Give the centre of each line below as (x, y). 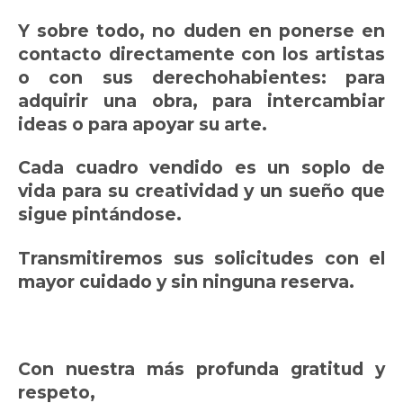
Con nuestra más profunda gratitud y (201, 368)
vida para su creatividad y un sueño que (201, 191)
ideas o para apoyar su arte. (145, 124)
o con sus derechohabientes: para (201, 77)
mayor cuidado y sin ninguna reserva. (186, 281)
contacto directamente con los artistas (201, 54)
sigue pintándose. (100, 215)
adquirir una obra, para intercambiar (201, 100)
